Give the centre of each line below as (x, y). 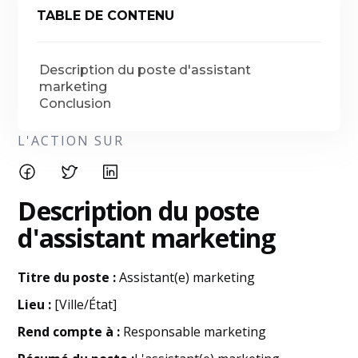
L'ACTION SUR (71, 141)
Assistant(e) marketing (186, 277)
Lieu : (35, 304)
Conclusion (76, 103)
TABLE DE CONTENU (106, 16)
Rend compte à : (69, 332)
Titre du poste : (67, 277)
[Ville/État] (84, 304)
